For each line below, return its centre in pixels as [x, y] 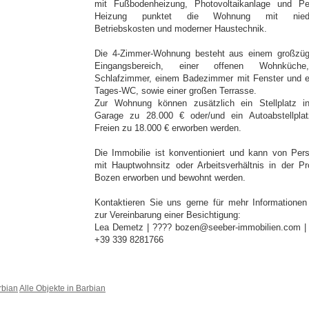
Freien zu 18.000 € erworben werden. [168, 128]
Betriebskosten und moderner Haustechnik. [181, 29]
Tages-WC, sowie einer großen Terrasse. [176, 91]
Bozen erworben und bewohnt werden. [170, 178]
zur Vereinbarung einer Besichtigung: [168, 215]
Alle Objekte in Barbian [62, 288]
